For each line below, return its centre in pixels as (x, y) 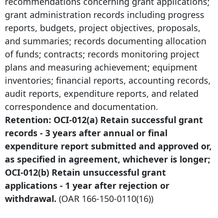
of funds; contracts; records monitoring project (102, 54)
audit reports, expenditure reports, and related (102, 93)
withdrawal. (31, 198)
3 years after (73, 133)
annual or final (134, 133)
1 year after (91, 185)
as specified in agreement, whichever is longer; (108, 159)
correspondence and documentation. (82, 106)
